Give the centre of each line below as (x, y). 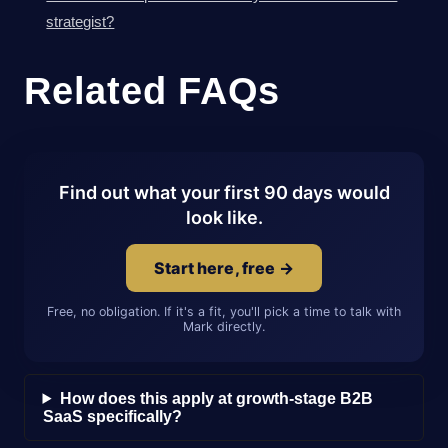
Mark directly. (224, 326)
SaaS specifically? (112, 416)
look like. (224, 217)
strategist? (80, 21)
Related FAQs (152, 90)
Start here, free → (224, 267)
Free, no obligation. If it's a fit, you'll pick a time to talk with (224, 311)
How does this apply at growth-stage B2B (216, 398)
